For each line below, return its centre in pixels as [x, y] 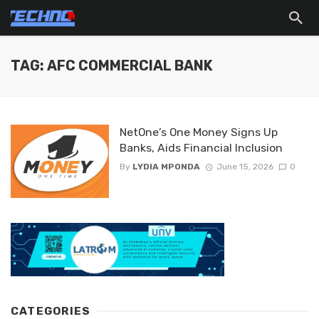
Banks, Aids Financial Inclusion [201, 148]
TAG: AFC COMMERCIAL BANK [112, 66]
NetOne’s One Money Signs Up [198, 132]
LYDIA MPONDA [166, 167]
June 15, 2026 [245, 167]
